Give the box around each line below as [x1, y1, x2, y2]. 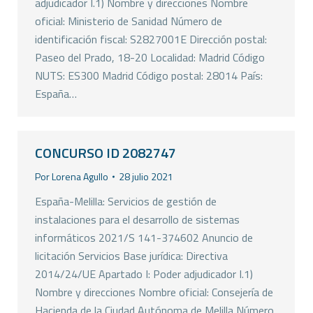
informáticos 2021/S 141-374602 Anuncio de [35, 229, 253, 246]
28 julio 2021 [119, 169, 173, 184]
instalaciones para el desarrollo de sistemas [35, 211, 240, 228]
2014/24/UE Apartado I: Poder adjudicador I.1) [35, 265, 253, 282]
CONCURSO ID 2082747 [35, 142, 176, 163]
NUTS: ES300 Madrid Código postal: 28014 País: [35, 67, 263, 84]
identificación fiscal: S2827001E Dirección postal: [35, 31, 267, 48]
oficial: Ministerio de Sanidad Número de [35, 13, 222, 29]
